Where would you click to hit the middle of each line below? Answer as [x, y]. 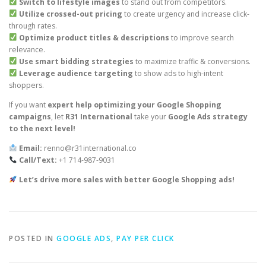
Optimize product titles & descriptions [94, 37]
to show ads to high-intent [178, 73]
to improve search [201, 37]
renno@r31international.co [90, 148]
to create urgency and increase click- [186, 14]
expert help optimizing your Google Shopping [134, 104]
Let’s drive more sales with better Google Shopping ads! [126, 179]
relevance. [27, 49]
